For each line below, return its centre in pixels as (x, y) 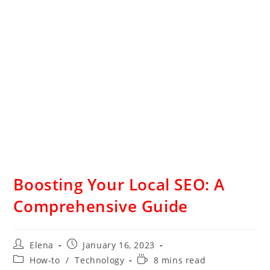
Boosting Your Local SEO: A (119, 185)
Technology (100, 260)
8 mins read (180, 260)
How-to (45, 260)
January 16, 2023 (119, 245)
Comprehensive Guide (101, 206)
